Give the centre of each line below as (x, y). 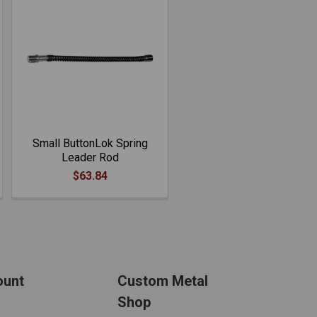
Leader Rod (90, 157)
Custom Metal (163, 281)
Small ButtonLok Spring (90, 143)
